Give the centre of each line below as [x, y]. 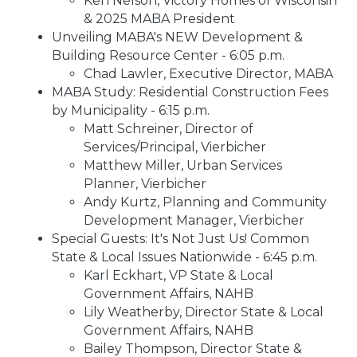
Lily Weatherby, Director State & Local [204, 312]
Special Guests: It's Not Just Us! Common [180, 239]
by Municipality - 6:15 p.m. [131, 111]
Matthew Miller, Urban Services [183, 166]
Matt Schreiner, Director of [169, 129]
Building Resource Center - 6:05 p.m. [168, 56]
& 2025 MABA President [159, 19]
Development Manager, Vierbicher [194, 221]
